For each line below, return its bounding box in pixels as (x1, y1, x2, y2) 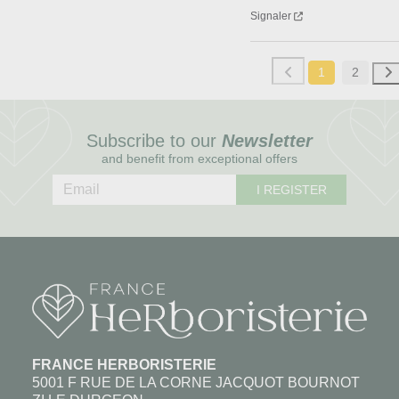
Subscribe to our (86, 131, 222, 151)
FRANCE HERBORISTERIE (31, 357, 216, 373)
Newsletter (222, 131, 313, 151)
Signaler (250, 10, 292, 22)
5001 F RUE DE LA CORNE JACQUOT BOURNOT (31, 375, 360, 391)
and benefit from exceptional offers (102, 151, 297, 166)
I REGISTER (256, 183, 327, 198)
